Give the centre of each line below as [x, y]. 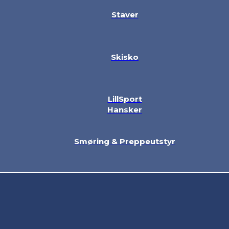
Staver [125, 15]
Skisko [125, 57]
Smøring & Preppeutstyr [125, 141]
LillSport [125, 99]
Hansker [125, 110]
